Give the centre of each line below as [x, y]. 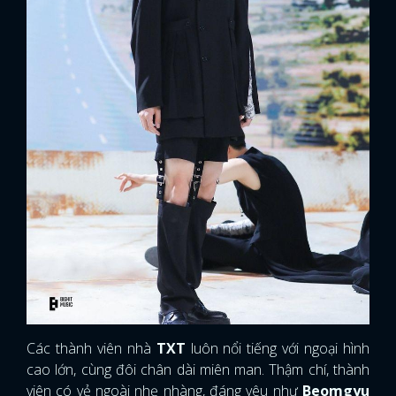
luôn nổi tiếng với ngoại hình [278, 348]
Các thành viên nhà [91, 348]
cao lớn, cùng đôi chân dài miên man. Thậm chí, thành [198, 369]
